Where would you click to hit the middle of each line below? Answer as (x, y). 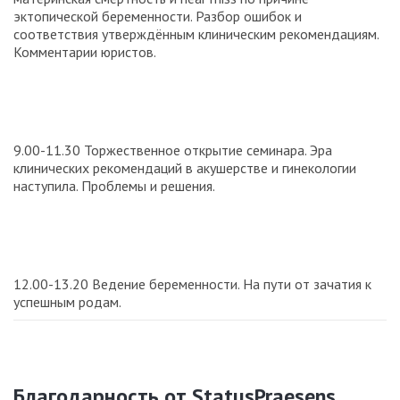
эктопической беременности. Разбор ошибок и (158, 16)
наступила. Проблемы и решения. (114, 185)
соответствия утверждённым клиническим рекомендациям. (196, 33)
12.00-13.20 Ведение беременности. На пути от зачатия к (192, 283)
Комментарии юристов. (85, 51)
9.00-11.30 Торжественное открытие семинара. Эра (173, 150)
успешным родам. (67, 301)
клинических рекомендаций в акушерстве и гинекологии (185, 167)
